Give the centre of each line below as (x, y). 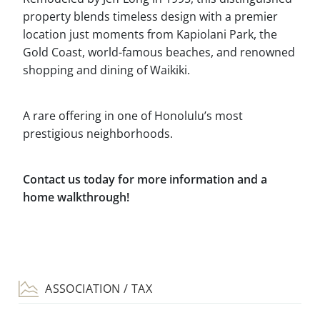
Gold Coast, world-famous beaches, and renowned (159, 52)
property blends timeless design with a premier (150, 16)
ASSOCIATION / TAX (97, 289)
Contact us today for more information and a (145, 179)
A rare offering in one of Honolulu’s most (133, 115)
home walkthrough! (76, 197)
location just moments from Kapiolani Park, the (150, 34)
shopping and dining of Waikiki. (106, 70)
